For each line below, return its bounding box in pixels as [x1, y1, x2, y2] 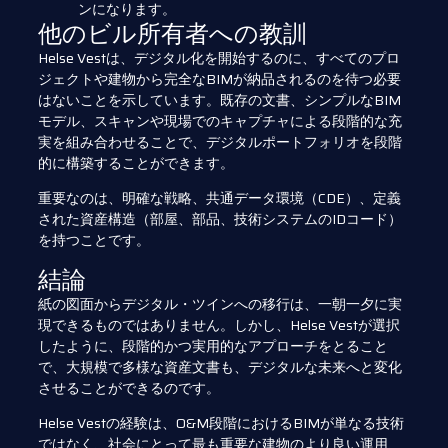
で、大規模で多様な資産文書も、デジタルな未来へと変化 [38, 355, 402, 378]
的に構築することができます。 [38, 151, 234, 174]
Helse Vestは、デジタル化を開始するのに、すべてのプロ [38, 46, 400, 69]
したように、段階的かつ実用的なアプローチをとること [38, 334, 388, 357]
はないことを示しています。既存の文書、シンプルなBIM [38, 88, 401, 111]
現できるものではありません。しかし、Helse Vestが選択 [38, 313, 400, 336]
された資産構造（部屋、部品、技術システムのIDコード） [38, 208, 402, 231]
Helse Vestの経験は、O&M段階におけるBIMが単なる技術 [38, 411, 404, 434]
